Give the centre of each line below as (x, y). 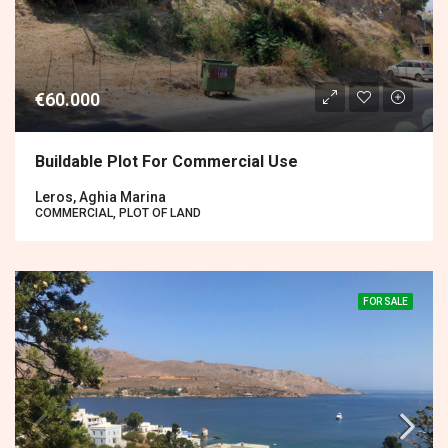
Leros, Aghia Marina (100, 196)
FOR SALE (385, 301)
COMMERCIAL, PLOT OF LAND (118, 212)
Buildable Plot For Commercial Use (166, 161)
